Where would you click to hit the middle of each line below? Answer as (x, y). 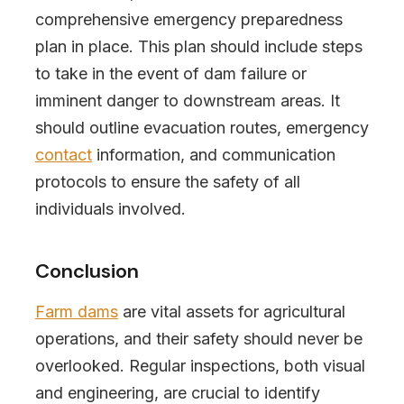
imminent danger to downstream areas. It (188, 101)
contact (64, 155)
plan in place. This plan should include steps (199, 46)
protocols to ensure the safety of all (168, 182)
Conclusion (87, 271)
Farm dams (77, 312)
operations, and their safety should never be (199, 339)
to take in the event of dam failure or (171, 73)
